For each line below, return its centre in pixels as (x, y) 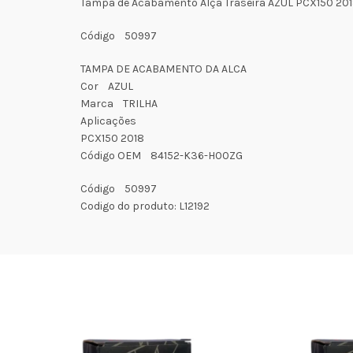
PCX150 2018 (112, 138)
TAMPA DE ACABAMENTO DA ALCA (163, 69)
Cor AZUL (107, 86)
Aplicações (108, 121)
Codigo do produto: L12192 (145, 206)
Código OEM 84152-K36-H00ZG (162, 155)
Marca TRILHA (119, 103)
